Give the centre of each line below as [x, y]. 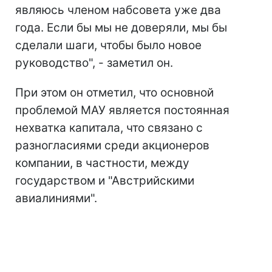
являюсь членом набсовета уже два [118, 10]
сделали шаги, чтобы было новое [108, 45]
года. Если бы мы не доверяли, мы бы [121, 28]
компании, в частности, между [102, 163]
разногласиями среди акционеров [112, 145]
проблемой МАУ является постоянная [122, 110]
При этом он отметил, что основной [114, 93]
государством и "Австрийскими [105, 181]
